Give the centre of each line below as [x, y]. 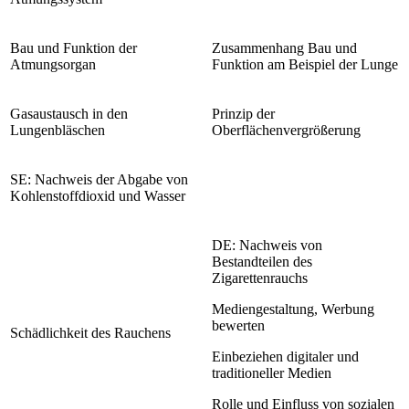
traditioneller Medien [272, 372]
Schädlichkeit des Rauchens [90, 332]
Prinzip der [243, 113]
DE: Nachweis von [267, 245]
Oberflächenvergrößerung [286, 130]
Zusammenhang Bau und [284, 47]
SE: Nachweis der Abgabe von [99, 179]
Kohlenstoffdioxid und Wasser [98, 195]
